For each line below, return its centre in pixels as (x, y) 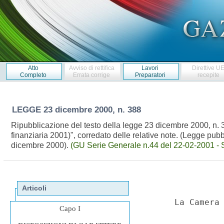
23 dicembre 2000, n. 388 (93, 109)
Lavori (150, 68)
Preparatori (150, 75)
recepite (208, 75)
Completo (33, 75)
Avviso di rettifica (91, 68)
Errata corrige (92, 75)
